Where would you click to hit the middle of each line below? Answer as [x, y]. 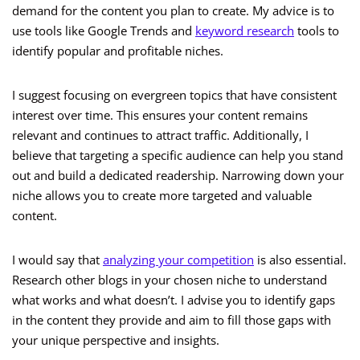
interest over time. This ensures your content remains [160, 115]
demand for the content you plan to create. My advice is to [173, 11]
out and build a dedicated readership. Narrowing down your [178, 176]
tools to [317, 31]
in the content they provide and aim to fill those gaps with [172, 320]
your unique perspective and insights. [116, 340]
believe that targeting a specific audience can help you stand [178, 155]
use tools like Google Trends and [104, 31]
